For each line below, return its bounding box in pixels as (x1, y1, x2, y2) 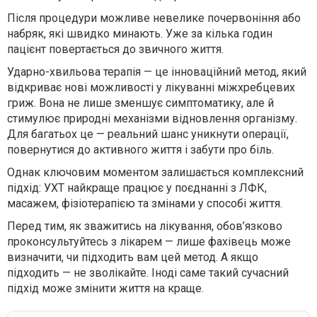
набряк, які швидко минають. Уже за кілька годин (7, 27, 272, 40)
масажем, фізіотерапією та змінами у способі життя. (7, 197, 282, 210)
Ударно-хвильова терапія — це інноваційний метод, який (7, 65, 306, 79)
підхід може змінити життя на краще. (7, 282, 204, 295)
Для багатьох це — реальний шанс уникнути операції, (7, 127, 289, 141)
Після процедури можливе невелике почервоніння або (7, 11, 301, 25)
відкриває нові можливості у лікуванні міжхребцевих (7, 81, 295, 94)
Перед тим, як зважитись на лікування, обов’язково (7, 219, 282, 233)
